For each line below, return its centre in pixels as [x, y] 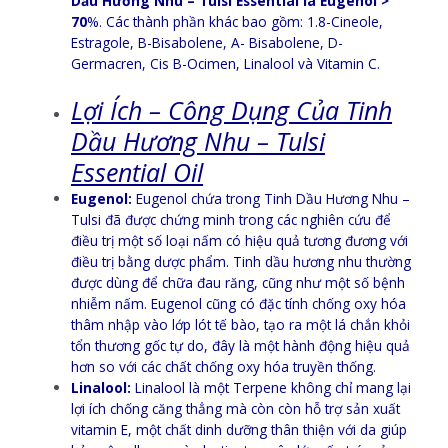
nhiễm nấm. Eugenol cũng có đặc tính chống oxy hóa [239, 303]
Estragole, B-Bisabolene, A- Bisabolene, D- [207, 43]
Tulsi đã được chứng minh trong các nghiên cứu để [231, 219]
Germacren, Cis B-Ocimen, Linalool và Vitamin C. [226, 64]
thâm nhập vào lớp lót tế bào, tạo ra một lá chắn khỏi [241, 324]
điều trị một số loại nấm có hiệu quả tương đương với [240, 240]
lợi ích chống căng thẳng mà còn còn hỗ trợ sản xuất [236, 408]
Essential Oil [137, 171]
